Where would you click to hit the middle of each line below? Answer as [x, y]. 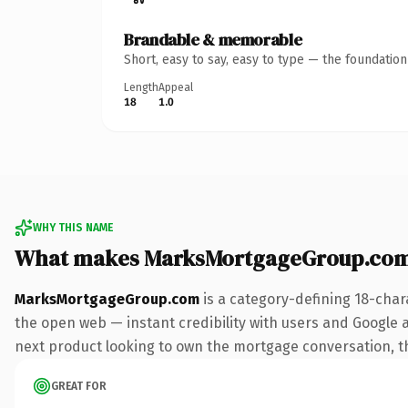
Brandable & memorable [213, 39]
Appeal [176, 87]
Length [141, 87]
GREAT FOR [79, 386]
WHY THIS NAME [73, 227]
